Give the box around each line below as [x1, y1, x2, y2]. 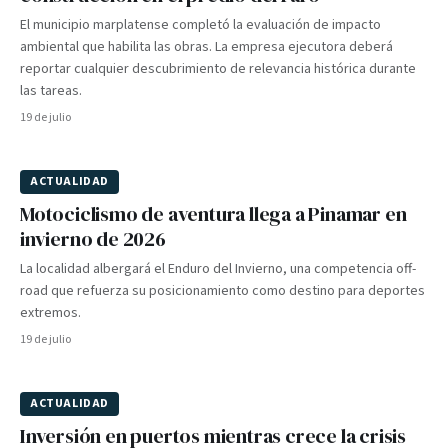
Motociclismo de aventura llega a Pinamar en [20, 200, 407, 228]
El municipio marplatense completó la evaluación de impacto [20, 15, 381, 35]
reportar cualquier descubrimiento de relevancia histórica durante [20, 59, 416, 79]
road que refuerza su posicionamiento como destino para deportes [20, 281, 425, 301]
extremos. [20, 303, 81, 323]
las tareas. [20, 81, 82, 101]
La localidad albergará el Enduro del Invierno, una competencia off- [20, 259, 416, 279]
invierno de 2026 [20, 225, 166, 253]
